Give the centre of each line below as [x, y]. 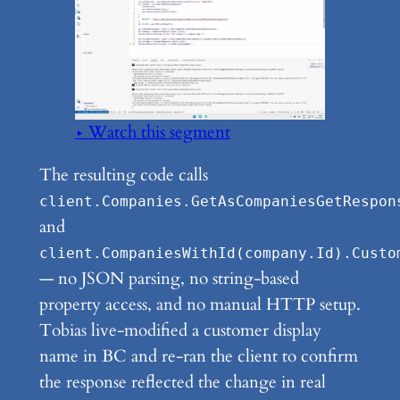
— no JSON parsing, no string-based [169, 279]
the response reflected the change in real [182, 383]
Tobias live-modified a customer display [180, 331]
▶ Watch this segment [152, 133]
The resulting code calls [123, 175]
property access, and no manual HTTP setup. [200, 305]
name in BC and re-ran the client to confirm [198, 357]
